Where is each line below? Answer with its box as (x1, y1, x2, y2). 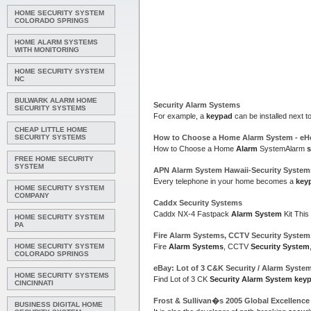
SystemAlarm (258, 144, 307, 153)
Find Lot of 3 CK (153, 275, 210, 283)
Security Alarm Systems (153, 101, 240, 109)
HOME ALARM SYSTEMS (15, 38, 98, 46)
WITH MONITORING (15, 46, 79, 53)
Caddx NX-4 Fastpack (153, 210, 231, 218)
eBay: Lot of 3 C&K (153, 264, 226, 272)
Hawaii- (222, 166, 251, 174)
